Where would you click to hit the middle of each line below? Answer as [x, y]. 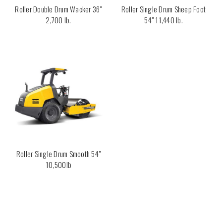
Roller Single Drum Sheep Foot [164, 9]
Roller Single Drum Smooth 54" [58, 154]
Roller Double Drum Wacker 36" [58, 9]
